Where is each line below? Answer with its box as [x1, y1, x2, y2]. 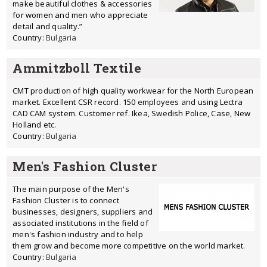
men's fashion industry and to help [13, 229, 143, 240]
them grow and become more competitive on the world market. [13, 240, 246, 251]
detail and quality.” [13, 21, 83, 32]
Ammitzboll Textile [13, 60, 141, 76]
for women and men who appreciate [13, 10, 148, 20]
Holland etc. [13, 119, 57, 130]
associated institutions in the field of [13, 218, 148, 228]
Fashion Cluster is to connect [13, 195, 119, 206]
